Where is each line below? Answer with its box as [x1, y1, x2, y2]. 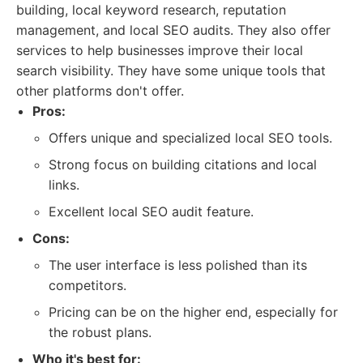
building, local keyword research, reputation [16, 2, 286, 18]
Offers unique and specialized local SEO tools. [49, 130, 332, 146]
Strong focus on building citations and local [49, 156, 317, 173]
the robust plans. [49, 324, 152, 340]
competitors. [49, 277, 126, 293]
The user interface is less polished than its [49, 257, 307, 273]
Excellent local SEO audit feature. [49, 203, 254, 220]
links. [49, 177, 79, 193]
